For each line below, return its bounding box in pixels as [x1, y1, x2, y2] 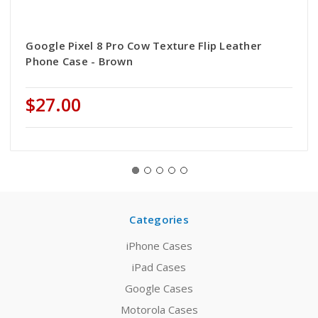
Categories [129, 212, 189, 227]
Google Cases [125, 281, 193, 296]
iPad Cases [132, 260, 186, 275]
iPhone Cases [126, 238, 192, 253]
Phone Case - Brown [26, 54, 133, 69]
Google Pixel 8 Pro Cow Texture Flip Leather [26, 38, 262, 53]
